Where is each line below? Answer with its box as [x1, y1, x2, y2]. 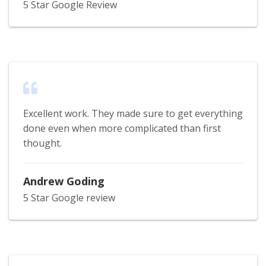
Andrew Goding [23, 173, 104, 188]
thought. [23, 136, 62, 150]
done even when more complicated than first [23, 121, 221, 135]
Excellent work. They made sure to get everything [23, 106, 243, 120]
